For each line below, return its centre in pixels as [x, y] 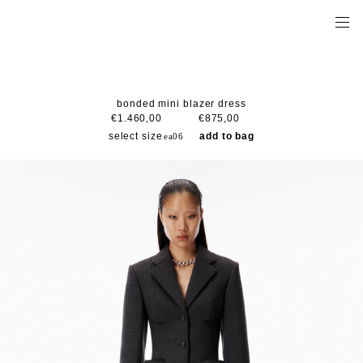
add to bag [227, 136]
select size [135, 136]
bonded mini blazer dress [181, 104]
